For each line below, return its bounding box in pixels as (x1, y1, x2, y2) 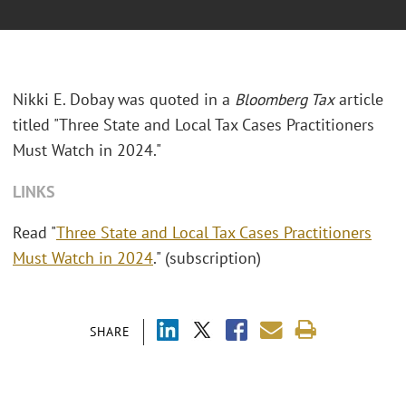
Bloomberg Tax (235, 89, 334, 111)
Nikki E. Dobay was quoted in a (13, 89, 235, 111)
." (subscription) (153, 247, 261, 269)
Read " (13, 222, 56, 244)
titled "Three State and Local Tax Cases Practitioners (13, 114, 374, 136)
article (334, 89, 383, 111)
